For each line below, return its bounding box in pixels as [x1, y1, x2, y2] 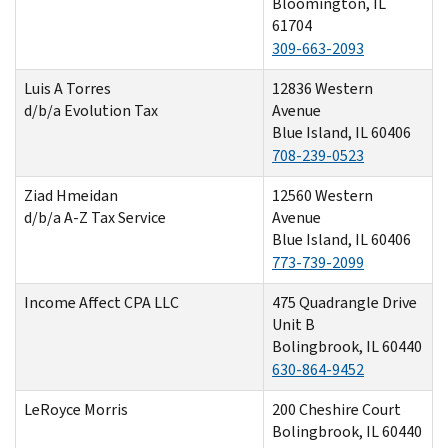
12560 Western [272, 184, 373, 206]
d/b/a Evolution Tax [24, 99, 158, 121]
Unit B [272, 313, 318, 335]
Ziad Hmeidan [24, 184, 118, 206]
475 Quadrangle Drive [272, 291, 417, 313]
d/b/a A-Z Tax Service [24, 206, 166, 228]
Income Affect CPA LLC [24, 291, 179, 313]
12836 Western [272, 77, 373, 99]
